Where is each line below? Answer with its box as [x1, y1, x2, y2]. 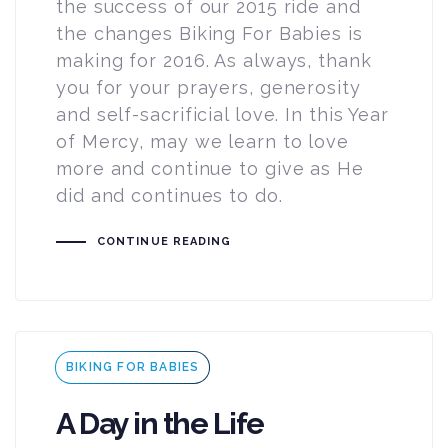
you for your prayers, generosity [56, 77, 361, 99]
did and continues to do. [56, 185, 283, 207]
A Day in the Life [56, 406, 264, 441]
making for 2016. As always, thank [56, 50, 372, 72]
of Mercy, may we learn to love [56, 131, 349, 153]
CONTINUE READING [96, 235, 232, 249]
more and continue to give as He [56, 158, 364, 180]
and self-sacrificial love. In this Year [56, 104, 390, 126]
